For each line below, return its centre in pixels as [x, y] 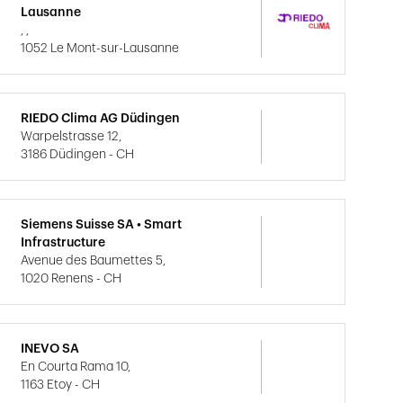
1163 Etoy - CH [61, 385]
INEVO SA [50, 349]
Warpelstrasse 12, [72, 137]
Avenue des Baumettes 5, [94, 261]
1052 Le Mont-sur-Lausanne [100, 49]
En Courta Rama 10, [76, 367]
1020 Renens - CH [72, 279]
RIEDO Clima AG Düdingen [101, 119]
